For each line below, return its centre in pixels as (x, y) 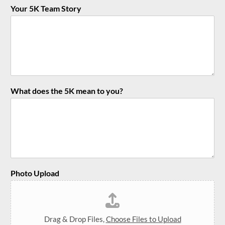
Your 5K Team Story (46, 8)
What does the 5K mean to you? (67, 90)
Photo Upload (35, 173)
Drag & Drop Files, (75, 219)
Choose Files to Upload (143, 219)
